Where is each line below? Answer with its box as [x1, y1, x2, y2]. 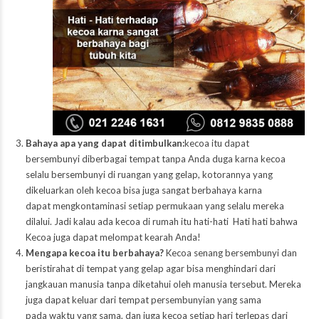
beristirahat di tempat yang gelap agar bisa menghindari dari [25, 263, 276, 275]
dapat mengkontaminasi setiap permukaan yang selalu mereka [25, 200, 284, 212]
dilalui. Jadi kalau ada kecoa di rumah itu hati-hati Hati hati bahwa [25, 216, 298, 228]
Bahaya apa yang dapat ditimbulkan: [25, 137, 184, 150]
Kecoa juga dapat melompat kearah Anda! [25, 231, 201, 244]
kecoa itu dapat [184, 137, 249, 150]
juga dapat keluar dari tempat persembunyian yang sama [25, 294, 261, 306]
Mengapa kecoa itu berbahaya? [25, 247, 166, 259]
